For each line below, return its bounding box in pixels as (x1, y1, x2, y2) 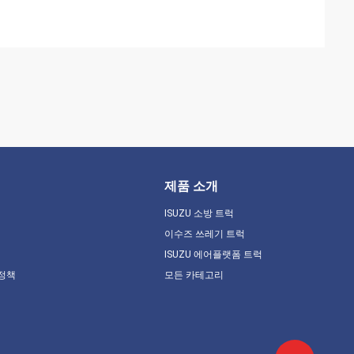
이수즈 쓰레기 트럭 (164, 228, 245, 239)
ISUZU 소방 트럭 (164, 208, 234, 219)
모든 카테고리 (164, 269, 224, 281)
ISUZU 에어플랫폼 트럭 (164, 249, 262, 260)
